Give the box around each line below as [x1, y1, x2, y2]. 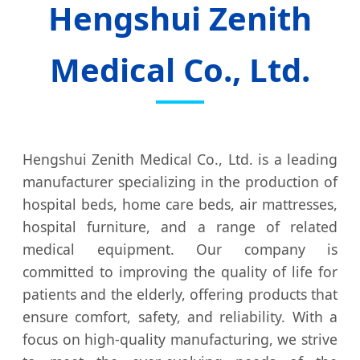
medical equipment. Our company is [22, 239, 337, 260]
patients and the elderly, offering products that [22, 284, 337, 305]
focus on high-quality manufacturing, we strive [22, 329, 337, 350]
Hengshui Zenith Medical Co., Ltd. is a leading [22, 149, 337, 170]
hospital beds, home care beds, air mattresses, [22, 194, 337, 215]
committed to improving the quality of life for [22, 262, 337, 282]
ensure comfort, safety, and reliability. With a [22, 307, 337, 327]
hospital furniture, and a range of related [22, 217, 337, 237]
